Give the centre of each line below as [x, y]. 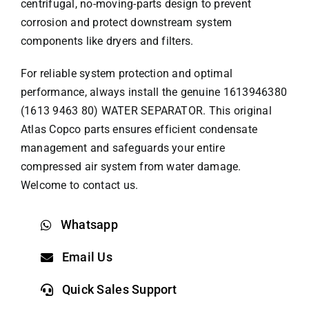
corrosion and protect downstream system [127, 23]
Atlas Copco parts [66, 130]
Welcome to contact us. [80, 186]
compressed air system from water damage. [131, 167]
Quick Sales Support [119, 290]
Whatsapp [89, 225]
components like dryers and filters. [107, 41]
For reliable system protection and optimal [127, 74]
